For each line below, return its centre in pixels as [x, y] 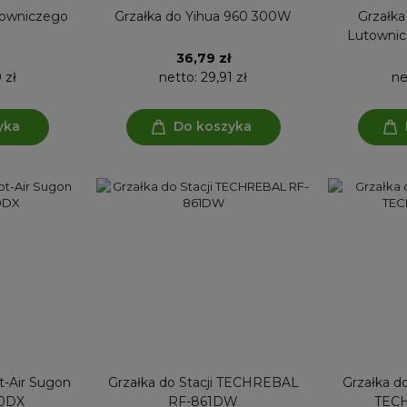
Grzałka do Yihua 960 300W [203, 16]
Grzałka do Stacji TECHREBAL [203, 382]
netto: [180, 77]
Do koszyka [212, 127]
